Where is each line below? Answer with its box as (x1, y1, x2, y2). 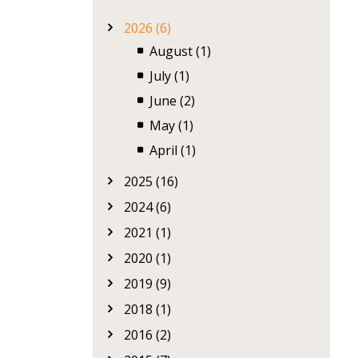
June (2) (149, 92, 195, 109)
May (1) (149, 117, 193, 134)
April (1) (149, 141, 196, 159)
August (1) (149, 42, 211, 60)
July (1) (149, 67, 189, 85)
